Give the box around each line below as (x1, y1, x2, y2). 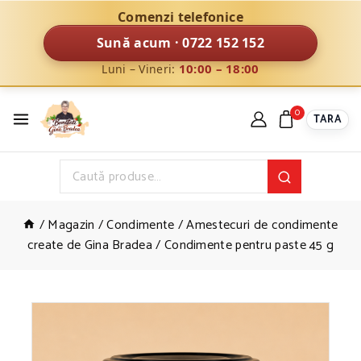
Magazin (48, 214, 95, 237)
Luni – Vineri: (102, 61, 179, 77)
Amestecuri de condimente (186, 214, 338, 237)
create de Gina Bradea (27, 234, 152, 257)
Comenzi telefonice (118, 8, 243, 26)
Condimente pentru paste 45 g (164, 234, 334, 257)
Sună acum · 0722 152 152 (96, 34, 265, 52)
